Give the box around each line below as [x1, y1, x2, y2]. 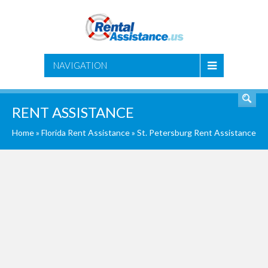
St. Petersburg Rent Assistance [137, 127, 256, 138]
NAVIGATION [53, 60, 107, 71]
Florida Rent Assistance [41, 127, 130, 138]
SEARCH [200, 32, 240, 45]
